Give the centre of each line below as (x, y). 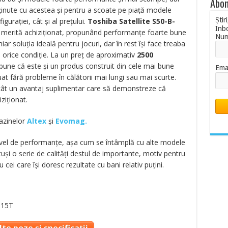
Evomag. (71, 121)
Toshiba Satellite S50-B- (131, 21)
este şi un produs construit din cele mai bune (100, 66)
